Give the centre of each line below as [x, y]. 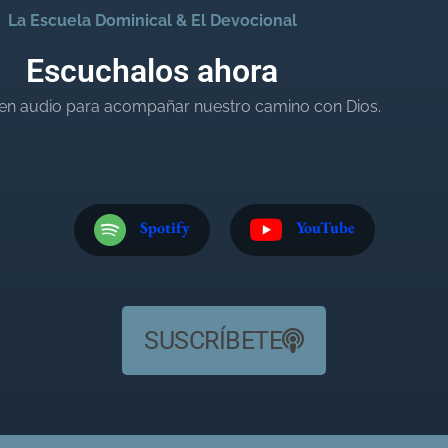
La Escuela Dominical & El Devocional [152, 21]
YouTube [325, 228]
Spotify [164, 228]
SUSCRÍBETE [213, 340]
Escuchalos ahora [152, 71]
